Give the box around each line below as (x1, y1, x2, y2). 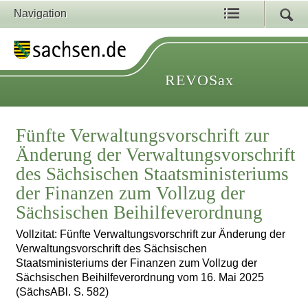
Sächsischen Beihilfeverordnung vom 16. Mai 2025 (16, 272, 265, 284)
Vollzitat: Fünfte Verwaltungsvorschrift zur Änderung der (16, 228, 286, 241)
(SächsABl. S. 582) (16, 286, 109, 298)
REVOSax (165, 71, 234, 89)
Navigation (14, 8, 67, 19)
